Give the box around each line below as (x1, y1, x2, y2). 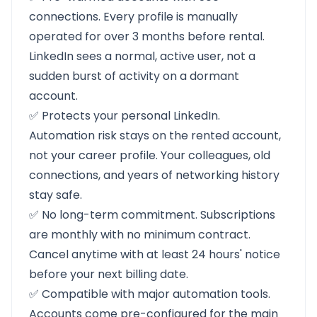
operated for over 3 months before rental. (29, 28, 265, 45)
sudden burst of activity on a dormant (29, 68, 239, 84)
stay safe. (29, 187, 82, 203)
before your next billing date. (29, 266, 188, 282)
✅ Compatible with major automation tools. (29, 286, 270, 302)
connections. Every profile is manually (29, 8, 238, 25)
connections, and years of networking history (29, 167, 279, 183)
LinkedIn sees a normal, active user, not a (29, 48, 255, 64)
